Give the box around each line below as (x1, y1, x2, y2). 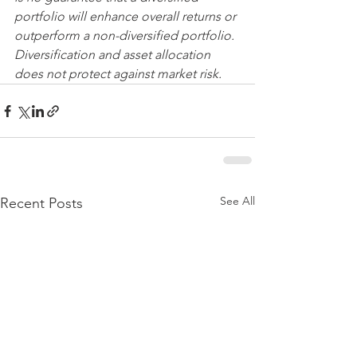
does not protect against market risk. (14, 66, 222, 82)
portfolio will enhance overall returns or (14, 9, 239, 25)
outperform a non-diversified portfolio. (14, 28, 237, 44)
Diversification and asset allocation (14, 47, 214, 63)
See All (220, 194, 255, 209)
